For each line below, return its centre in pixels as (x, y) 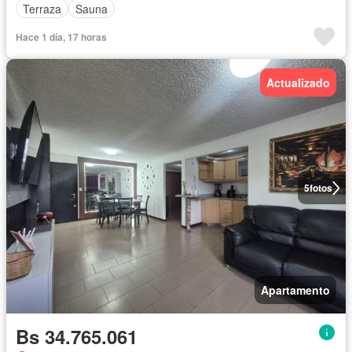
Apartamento (295, 290)
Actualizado (298, 83)
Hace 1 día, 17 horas (61, 37)
